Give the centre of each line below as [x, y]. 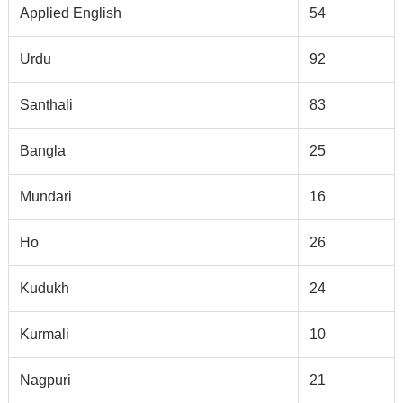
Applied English [70, 13]
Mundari [45, 197]
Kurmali [44, 335]
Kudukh [44, 289]
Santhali [46, 105]
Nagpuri [45, 381]
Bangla [42, 151]
